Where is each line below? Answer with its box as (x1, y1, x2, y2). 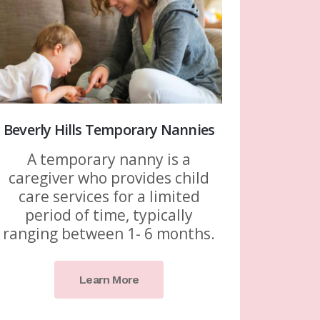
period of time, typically (25, 205, 194, 226)
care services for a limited (18, 186, 200, 207)
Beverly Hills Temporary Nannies (4, 120, 215, 140)
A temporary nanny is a (27, 149, 191, 170)
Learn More (79, 273, 139, 287)
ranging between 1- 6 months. (3, 224, 216, 244)
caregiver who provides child (9, 168, 210, 189)
